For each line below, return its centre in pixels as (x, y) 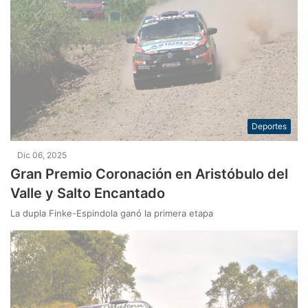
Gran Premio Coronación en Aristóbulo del (150, 174)
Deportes (269, 126)
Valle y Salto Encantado (88, 194)
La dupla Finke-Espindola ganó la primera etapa (112, 213)
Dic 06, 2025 (42, 155)
